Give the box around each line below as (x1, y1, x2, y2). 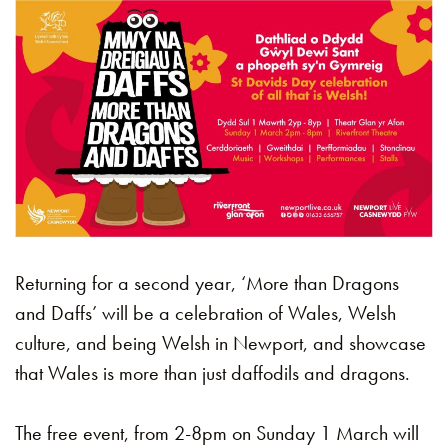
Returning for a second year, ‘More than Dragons (15, 269, 399, 296)
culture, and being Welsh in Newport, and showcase (15, 329, 426, 356)
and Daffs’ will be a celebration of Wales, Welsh (15, 299, 396, 326)
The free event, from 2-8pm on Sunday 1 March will (15, 419, 419, 446)
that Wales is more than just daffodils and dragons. (15, 359, 410, 386)
